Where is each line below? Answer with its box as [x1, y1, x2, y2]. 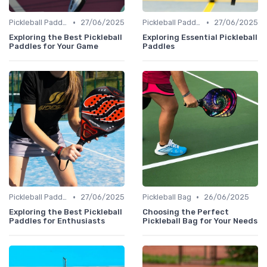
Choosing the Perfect [142, 207, 229, 217]
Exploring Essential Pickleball [142, 33, 257, 42]
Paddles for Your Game [9, 42, 98, 51]
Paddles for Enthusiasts [9, 216, 105, 226]
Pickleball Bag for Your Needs [142, 216, 257, 226]
